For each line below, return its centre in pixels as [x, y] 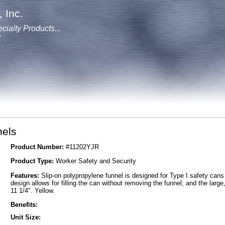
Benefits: [24, 204]
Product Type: [32, 161]
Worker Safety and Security [95, 161]
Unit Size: [25, 217]
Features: [25, 175]
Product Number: [37, 147]
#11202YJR [81, 147]
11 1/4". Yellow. [32, 190]
